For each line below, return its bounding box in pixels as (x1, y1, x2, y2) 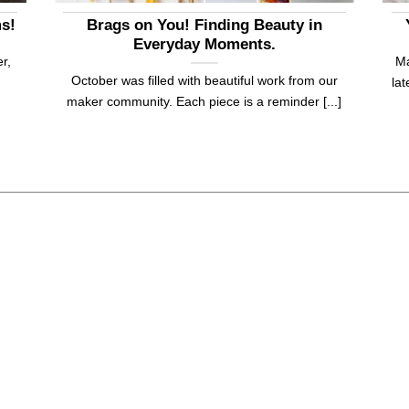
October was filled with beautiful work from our (70, 72, 338, 88)
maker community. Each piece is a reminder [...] (67, 93, 342, 109)
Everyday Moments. (132, 35, 276, 53)
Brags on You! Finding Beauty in (86, 16, 322, 34)
